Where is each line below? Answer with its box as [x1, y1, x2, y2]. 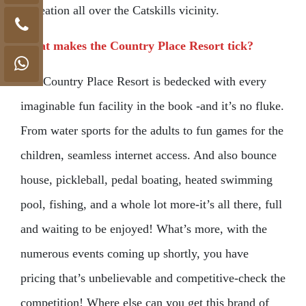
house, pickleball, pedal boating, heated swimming [20, 173, 273, 186]
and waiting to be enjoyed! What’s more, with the [20, 222, 267, 236]
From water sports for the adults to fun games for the [20, 124, 283, 137]
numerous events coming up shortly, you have [20, 247, 249, 260]
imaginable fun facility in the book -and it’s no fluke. [20, 99, 284, 113]
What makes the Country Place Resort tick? [20, 39, 253, 53]
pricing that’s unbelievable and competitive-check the [20, 271, 286, 285]
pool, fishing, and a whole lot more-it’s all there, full [20, 197, 282, 211]
